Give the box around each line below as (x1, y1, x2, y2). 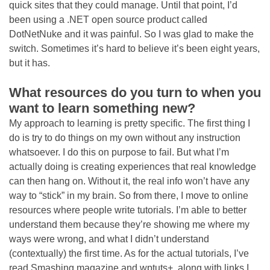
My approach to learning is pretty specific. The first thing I (9, 118, 250, 128)
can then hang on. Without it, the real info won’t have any (9, 176, 250, 186)
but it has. (9, 58, 50, 68)
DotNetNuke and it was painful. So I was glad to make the (9, 29, 254, 39)
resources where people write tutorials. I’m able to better (9, 205, 246, 215)
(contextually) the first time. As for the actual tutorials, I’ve (9, 248, 249, 259)
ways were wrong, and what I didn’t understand (9, 234, 209, 244)
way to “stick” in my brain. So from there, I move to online (9, 190, 248, 201)
